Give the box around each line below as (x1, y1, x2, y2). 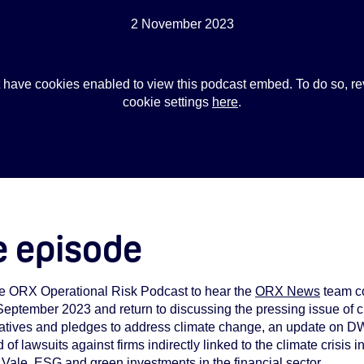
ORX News (255, 284, 320, 299)
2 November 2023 (130, 17, 234, 31)
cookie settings (123, 95, 212, 110)
